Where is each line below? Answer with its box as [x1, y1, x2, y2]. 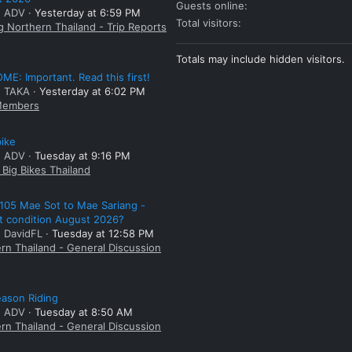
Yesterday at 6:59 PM [35, 6, 141, 20]
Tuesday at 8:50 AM [35, 306, 133, 319]
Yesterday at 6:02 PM [39, 85, 145, 98]
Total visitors [176, 16, 238, 29]
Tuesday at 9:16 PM [35, 148, 130, 162]
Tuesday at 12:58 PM [52, 227, 154, 240]
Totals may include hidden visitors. [176, 52, 345, 65]
